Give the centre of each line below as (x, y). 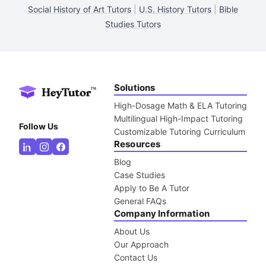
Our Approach (141, 244)
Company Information (162, 213)
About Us (132, 231)
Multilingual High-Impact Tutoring (178, 118)
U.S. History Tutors (175, 9)
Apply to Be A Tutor (152, 188)
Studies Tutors (133, 24)
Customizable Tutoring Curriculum (180, 132)
